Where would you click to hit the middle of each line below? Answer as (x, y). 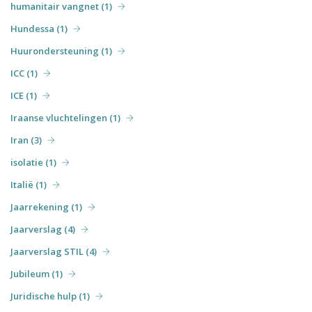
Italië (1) (29, 184)
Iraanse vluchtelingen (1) (65, 117)
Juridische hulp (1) (50, 296)
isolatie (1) (33, 162)
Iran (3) (26, 140)
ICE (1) (24, 95)
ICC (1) (24, 73)
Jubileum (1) (37, 273)
